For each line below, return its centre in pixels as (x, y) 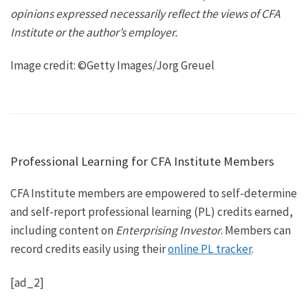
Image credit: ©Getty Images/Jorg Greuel (112, 66)
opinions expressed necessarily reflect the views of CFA (145, 13)
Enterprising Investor (168, 230)
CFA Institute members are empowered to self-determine (154, 193)
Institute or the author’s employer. (94, 32)
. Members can (256, 230)
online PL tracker (210, 249)
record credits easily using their (89, 249)
